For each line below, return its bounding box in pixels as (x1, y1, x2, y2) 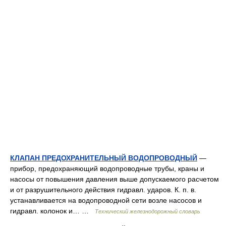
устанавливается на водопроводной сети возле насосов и (10, 196, 202, 204)
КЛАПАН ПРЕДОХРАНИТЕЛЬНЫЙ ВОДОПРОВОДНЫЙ (10, 154, 197, 162)
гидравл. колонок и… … (10, 207, 95, 215)
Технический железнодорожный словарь (95, 208, 200, 214)
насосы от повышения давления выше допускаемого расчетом (10, 175, 219, 183)
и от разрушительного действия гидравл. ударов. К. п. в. (10, 186, 196, 194)
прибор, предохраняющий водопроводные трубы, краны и (10, 164, 204, 173)
